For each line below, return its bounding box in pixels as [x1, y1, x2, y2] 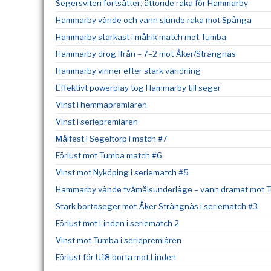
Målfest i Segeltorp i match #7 [56, 134, 168, 143]
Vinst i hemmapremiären [56, 100, 147, 109]
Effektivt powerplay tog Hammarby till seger [56, 83, 221, 93]
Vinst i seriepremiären [56, 117, 138, 126]
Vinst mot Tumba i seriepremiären [56, 235, 181, 245]
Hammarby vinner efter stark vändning [56, 66, 201, 76]
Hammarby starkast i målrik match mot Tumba [56, 32, 226, 42]
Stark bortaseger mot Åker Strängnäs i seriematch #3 [56, 201, 258, 211]
